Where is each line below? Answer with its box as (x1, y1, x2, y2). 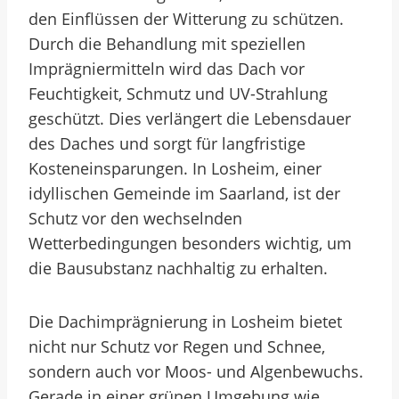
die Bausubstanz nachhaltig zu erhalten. (28, 257, 328, 279)
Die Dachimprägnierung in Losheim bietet (28, 311, 342, 332)
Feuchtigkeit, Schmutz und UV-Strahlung (28, 83, 328, 104)
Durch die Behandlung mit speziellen (28, 33, 305, 54)
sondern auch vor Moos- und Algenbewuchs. (28, 361, 363, 382)
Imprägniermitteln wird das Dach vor (28, 58, 305, 79)
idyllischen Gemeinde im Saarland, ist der (28, 183, 340, 204)
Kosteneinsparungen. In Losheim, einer (28, 158, 322, 179)
